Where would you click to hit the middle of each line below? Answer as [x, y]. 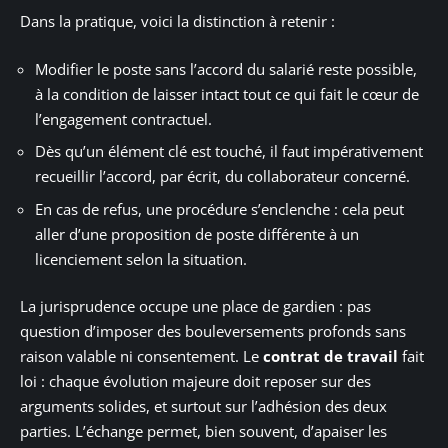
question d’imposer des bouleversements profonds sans [213, 331]
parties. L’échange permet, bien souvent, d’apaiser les [203, 431]
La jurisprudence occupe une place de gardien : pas [195, 306]
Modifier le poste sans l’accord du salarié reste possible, [226, 68]
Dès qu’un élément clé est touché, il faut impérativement [229, 151]
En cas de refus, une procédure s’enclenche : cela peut [219, 208]
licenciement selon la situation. [141, 258]
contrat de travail [330, 356]
